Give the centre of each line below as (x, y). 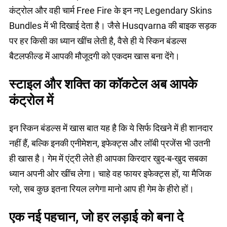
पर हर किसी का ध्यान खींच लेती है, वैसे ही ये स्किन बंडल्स (98, 41)
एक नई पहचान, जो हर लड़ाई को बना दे (96, 217)
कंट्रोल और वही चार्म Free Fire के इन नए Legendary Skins (110, 11)
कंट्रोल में (31, 101)
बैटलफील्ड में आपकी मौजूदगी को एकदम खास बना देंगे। (94, 56)
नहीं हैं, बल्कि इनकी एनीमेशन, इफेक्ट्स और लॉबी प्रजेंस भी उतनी (110, 143)
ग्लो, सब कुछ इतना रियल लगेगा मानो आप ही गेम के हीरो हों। (102, 189)
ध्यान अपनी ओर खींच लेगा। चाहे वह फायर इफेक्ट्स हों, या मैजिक (110, 174)
